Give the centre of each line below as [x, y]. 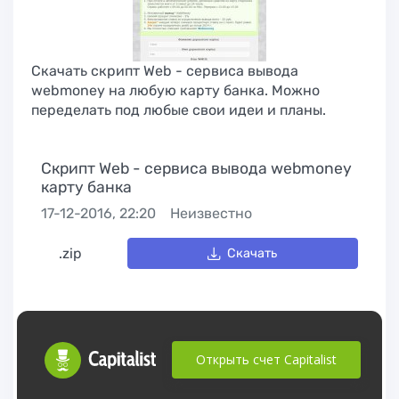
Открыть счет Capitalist [266, 359]
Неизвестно [211, 213]
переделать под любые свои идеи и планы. [179, 110]
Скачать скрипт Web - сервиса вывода [165, 71]
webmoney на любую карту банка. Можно [175, 90]
